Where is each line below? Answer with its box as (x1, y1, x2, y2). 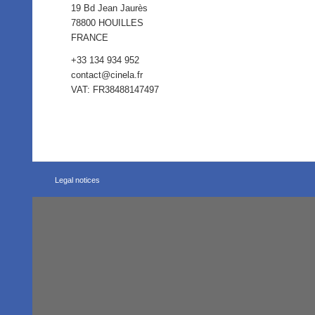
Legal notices (55, 176, 101, 184)
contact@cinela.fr (71, 70, 143, 81)
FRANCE (71, 32, 109, 44)
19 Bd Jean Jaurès (71, 3, 148, 14)
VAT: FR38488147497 (71, 84, 160, 96)
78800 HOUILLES (71, 18, 144, 29)
